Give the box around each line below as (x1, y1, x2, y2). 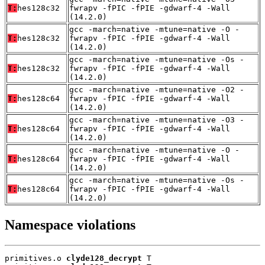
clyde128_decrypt (66, 253, 142, 263)
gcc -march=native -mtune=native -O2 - (69, 85, 244, 94)
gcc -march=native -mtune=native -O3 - (69, 115, 244, 124)
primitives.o (5, 253, 66, 263)
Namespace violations (5, 216, 135, 232)
